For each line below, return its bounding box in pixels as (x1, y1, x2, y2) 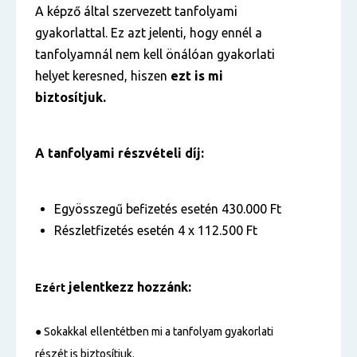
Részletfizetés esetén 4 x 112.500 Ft (54, 223, 257, 237)
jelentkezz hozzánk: (65, 280, 191, 294)
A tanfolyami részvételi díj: (35, 146, 204, 160)
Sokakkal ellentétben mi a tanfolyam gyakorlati (41, 325, 273, 338)
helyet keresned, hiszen (35, 69, 171, 83)
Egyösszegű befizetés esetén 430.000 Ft (54, 202, 281, 216)
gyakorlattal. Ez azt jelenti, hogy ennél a (35, 25, 262, 40)
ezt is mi (171, 69, 223, 83)
